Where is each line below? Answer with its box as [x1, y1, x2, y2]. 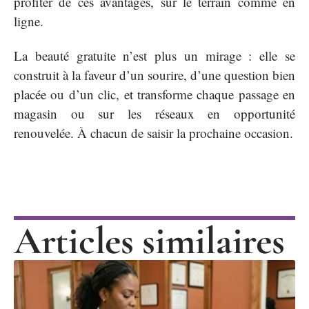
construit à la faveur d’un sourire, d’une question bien [14, 66, 295, 84]
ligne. [14, 12, 43, 30]
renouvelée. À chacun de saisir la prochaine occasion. [14, 124, 293, 142]
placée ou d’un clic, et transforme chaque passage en [14, 86, 295, 103]
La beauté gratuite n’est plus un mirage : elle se [14, 47, 295, 65]
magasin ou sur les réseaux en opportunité [14, 105, 295, 123]
